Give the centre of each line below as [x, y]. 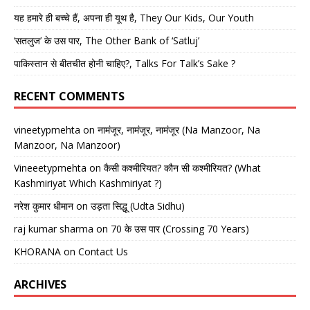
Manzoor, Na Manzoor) [67, 145]
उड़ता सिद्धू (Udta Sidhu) [138, 206]
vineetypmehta [47, 129]
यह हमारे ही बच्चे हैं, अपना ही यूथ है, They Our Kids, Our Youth [134, 17]
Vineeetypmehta [50, 167]
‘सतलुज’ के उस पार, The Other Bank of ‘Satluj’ [107, 40]
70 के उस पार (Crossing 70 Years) [180, 228]
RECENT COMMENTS [69, 96]
